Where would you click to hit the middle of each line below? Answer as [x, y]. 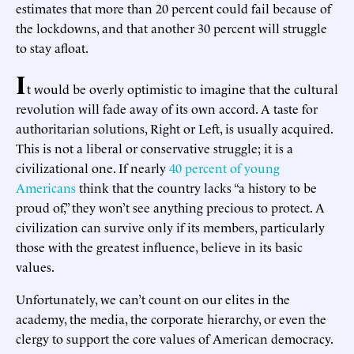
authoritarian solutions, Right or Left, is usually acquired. [174, 128]
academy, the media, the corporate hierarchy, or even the [171, 318]
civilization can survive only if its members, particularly [170, 226]
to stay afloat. [52, 47]
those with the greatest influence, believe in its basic [159, 246]
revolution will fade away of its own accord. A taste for [167, 108]
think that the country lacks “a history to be [196, 187]
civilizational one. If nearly [92, 167]
